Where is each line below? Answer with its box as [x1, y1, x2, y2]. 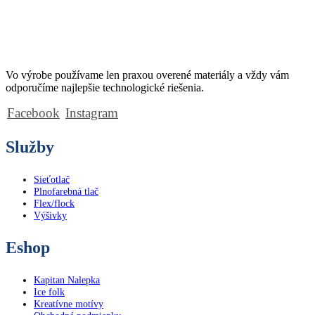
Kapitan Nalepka [34, 274, 100, 286]
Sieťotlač [34, 174, 70, 186]
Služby [6, 138, 54, 157]
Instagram [65, 105, 118, 121]
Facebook [7, 105, 60, 121]
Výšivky [34, 210, 67, 221]
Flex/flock [34, 198, 75, 210]
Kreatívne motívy [34, 298, 103, 310]
